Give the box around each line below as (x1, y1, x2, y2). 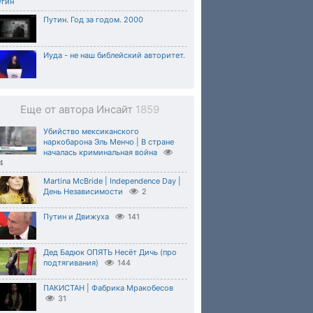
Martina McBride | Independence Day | (43, 176, 181, 186)
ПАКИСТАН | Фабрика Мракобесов (43, 283, 173, 293)
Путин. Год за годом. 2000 (43, 15, 143, 24)
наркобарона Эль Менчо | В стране (43, 137, 174, 147)
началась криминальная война (43, 147, 157, 157)
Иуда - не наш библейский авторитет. (43, 50, 185, 60)
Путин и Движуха (43, 212, 109, 221)
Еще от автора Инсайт (20, 103, 136, 116)
